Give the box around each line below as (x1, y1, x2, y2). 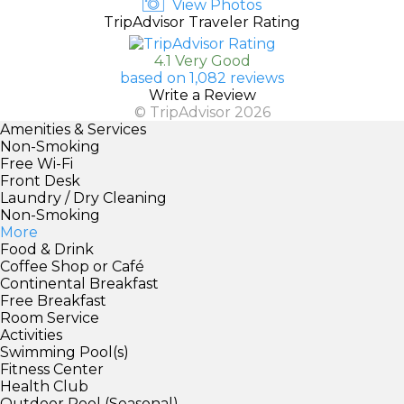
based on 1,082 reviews (120, 69, 284, 87)
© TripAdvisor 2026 (133, 103, 271, 121)
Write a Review (148, 86, 256, 104)
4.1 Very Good (153, 51, 251, 69)
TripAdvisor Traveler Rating (104, 13, 300, 31)
